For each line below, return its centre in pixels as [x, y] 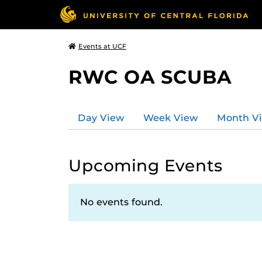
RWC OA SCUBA [150, 77]
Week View [171, 118]
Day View [101, 118]
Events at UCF [102, 46]
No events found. [121, 202]
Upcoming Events [146, 166]
